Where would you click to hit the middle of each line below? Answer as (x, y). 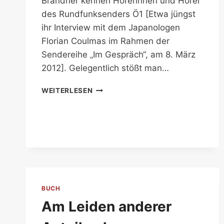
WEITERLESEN (67, 91)
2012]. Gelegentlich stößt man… (105, 68)
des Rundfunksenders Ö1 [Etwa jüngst (118, 14)
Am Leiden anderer (106, 206)
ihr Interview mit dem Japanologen (111, 28)
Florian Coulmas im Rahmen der (105, 41)
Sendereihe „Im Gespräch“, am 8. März (118, 55)
